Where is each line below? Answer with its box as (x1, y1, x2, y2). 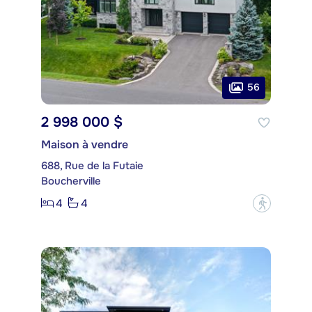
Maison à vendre (41, 136, 128, 152)
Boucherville (41, 173, 101, 188)
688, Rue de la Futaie (41, 158, 143, 173)
